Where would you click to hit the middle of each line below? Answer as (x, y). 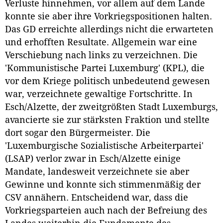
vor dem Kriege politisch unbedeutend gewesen (108, 81)
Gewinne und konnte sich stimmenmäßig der (103, 185)
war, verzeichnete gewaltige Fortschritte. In (99, 94)
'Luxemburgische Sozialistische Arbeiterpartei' (104, 146)
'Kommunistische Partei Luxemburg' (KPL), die (105, 68)
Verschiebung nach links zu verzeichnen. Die (101, 56)
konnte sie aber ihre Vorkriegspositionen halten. (109, 17)
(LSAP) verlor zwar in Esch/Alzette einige (93, 159)
